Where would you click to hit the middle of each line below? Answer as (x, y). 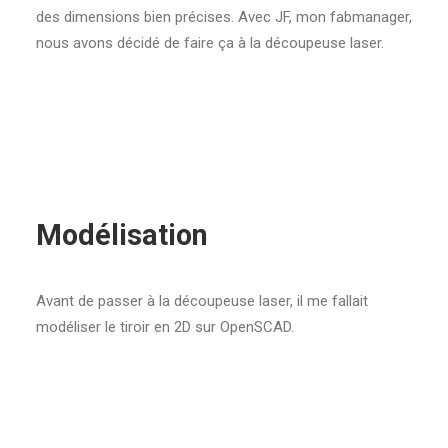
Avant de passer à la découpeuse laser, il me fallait (202, 301)
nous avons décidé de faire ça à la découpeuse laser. (210, 43)
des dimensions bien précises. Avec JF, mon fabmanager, (224, 17)
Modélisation (122, 235)
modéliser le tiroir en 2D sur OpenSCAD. (165, 327)
